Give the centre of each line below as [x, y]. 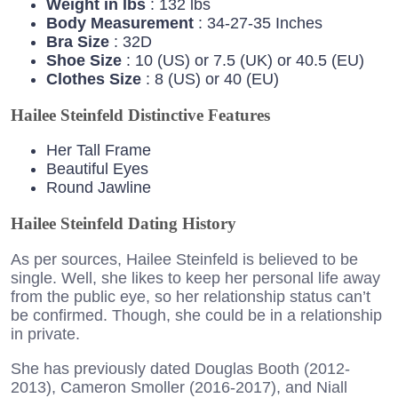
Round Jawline [99, 188]
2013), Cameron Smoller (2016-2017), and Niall [179, 387]
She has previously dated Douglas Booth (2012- [180, 368]
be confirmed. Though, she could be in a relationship [196, 315]
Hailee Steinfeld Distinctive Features [140, 115]
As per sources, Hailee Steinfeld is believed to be [184, 259]
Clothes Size [94, 79]
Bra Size [78, 41]
